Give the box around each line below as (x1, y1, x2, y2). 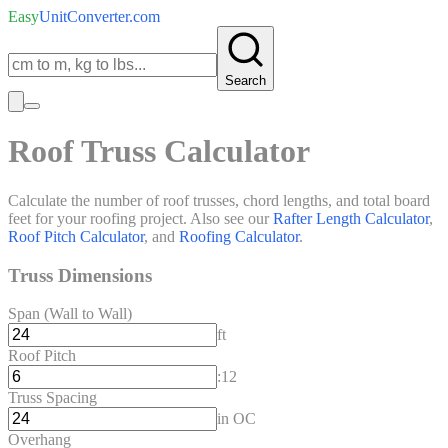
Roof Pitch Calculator (8, 227, 144, 245)
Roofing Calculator (179, 227, 299, 245)
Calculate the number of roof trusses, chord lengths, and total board (8, 191, 430, 209)
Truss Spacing (8, 389, 97, 407)
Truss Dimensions (8, 264, 152, 286)
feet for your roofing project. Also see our (8, 209, 269, 227)
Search (225, 73, 266, 88)
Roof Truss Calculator (8, 133, 310, 170)
